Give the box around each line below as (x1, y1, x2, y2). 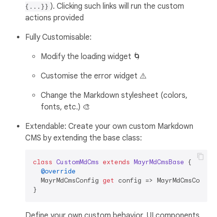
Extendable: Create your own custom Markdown (25, 121, 193, 131)
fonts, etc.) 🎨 (41, 102, 90, 112)
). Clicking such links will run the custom (50, 1, 184, 11)
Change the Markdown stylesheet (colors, (41, 90, 187, 100)
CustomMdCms (56, 157, 99, 166)
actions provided (25, 13, 84, 23)
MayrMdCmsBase (134, 157, 184, 166)
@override (41, 167, 76, 175)
